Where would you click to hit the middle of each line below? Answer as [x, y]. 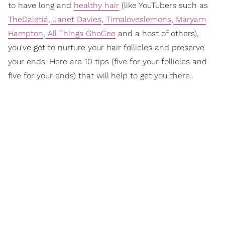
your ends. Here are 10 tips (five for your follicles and [107, 62]
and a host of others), [157, 34]
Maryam [190, 20]
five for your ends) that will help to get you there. [100, 76]
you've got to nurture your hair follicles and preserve [106, 48]
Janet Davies [76, 20]
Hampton [26, 34]
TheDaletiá [28, 20]
